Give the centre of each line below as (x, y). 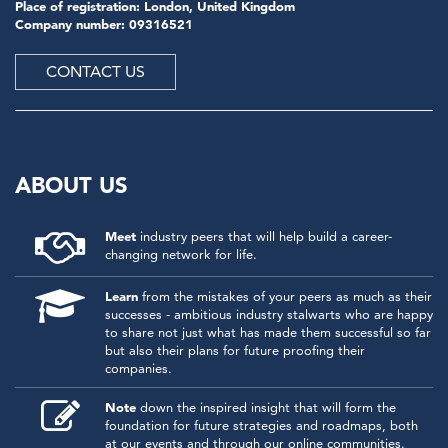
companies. (138, 368)
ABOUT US (71, 185)
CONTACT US (95, 72)
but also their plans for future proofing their (235, 350)
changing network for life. (181, 254)
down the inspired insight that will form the (266, 407)
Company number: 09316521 (104, 24)
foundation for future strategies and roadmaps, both (261, 425)
